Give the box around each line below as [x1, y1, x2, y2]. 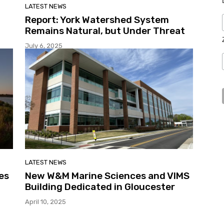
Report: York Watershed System [25, 13, 169, 25]
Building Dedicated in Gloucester [25, 181, 175, 193]
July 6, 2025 [25, 41, 62, 49]
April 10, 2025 [25, 198, 66, 206]
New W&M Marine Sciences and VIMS [25, 170, 189, 182]
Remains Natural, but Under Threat [25, 24, 185, 36]
